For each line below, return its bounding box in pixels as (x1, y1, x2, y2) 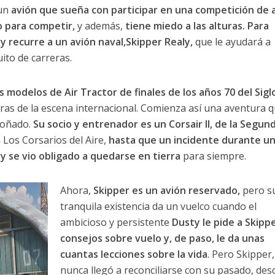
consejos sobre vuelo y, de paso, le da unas (60, 231, 265, 246)
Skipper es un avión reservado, (93, 184, 240, 198)
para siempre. (182, 149, 246, 163)
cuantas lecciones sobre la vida (60, 247, 207, 261)
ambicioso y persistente (60, 215, 172, 230)
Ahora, (60, 184, 93, 198)
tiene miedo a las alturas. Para (122, 19, 269, 33)
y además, (74, 19, 123, 33)
